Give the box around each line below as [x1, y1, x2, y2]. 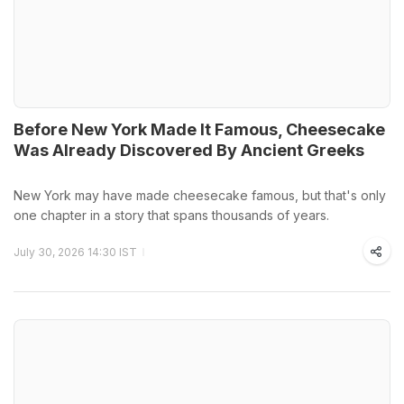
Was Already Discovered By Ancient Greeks [14, 140, 364, 160]
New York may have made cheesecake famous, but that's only [14, 187, 386, 203]
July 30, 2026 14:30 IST [14, 244, 137, 259]
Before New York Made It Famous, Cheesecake [14, 119, 385, 139]
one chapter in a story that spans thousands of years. [14, 207, 329, 223]
